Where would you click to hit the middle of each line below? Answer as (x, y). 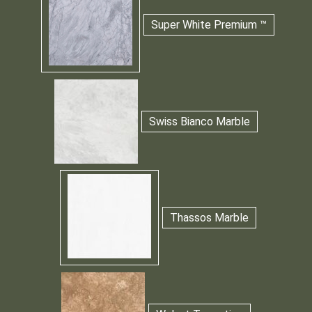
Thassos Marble (209, 218)
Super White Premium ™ (209, 25)
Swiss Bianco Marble (200, 121)
